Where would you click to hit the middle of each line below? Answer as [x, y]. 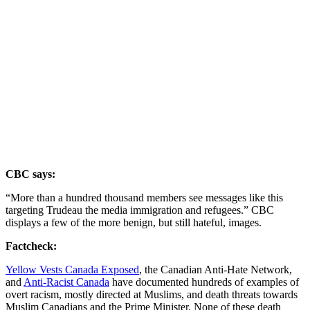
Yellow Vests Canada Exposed [72, 269]
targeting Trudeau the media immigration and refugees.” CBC [140, 210]
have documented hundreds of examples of [204, 282]
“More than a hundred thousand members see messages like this [144, 197]
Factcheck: [31, 246]
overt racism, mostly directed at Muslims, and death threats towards [152, 294]
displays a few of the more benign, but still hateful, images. [134, 222]
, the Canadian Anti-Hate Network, [216, 269]
